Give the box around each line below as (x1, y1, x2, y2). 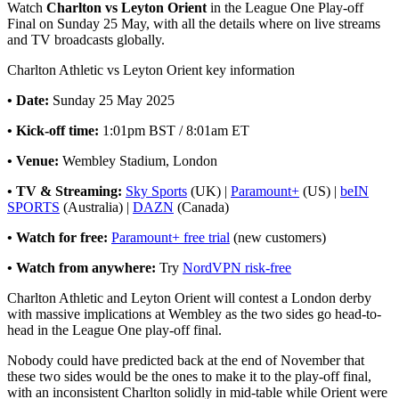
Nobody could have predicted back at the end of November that (7, 352, 364, 368)
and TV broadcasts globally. (7, 31, 165, 47)
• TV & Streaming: (7, 183, 122, 199)
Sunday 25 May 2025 (53, 92, 175, 108)
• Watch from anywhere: (7, 259, 159, 275)
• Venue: (7, 152, 62, 168)
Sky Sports (126, 183, 187, 199)
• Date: (7, 92, 53, 108)
